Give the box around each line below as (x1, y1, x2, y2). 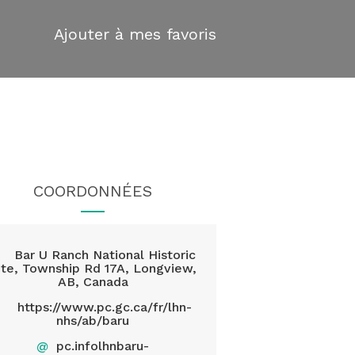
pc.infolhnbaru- (56, 338, 150, 353)
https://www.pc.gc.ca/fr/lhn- (17, 300, 193, 315)
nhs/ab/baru (56, 313, 130, 328)
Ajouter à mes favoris (54, 25, 216, 44)
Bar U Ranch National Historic (13, 247, 196, 262)
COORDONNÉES (33, 181, 153, 200)
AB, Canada (57, 274, 128, 289)
